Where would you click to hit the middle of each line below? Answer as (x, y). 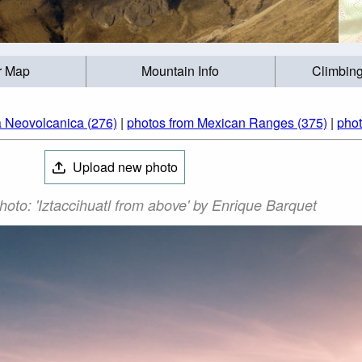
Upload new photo (123, 167)
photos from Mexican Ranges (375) (227, 122)
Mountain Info (181, 71)
